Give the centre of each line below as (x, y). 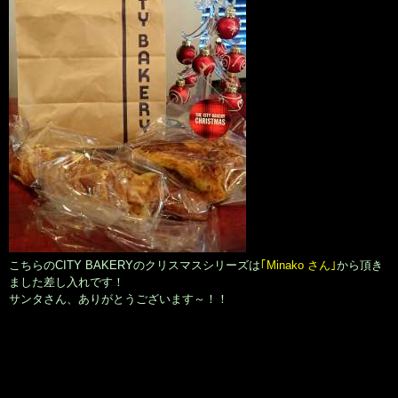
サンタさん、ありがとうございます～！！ (119, 299)
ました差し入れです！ (67, 283)
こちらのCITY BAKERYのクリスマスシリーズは (135, 266)
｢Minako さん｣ (298, 266)
